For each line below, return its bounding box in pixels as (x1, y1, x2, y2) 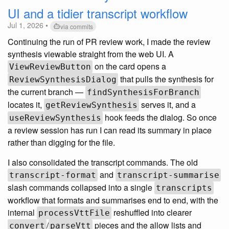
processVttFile (38, 208, 110, 218)
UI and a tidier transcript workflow (8, 4, 188, 22)
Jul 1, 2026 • (8, 19, 50, 30)
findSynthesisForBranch (87, 87, 199, 97)
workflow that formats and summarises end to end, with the (8, 194, 218, 206)
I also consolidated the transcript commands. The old (8, 156, 198, 168)
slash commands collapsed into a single (8, 181, 154, 193)
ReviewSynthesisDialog (9, 74, 117, 84)
